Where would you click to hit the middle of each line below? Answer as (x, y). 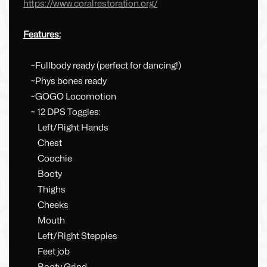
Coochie (47, 159)
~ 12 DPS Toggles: (62, 112)
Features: (42, 35)
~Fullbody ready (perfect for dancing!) (102, 66)
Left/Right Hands (66, 128)
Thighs (44, 190)
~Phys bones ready (65, 81)
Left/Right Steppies (70, 236)
